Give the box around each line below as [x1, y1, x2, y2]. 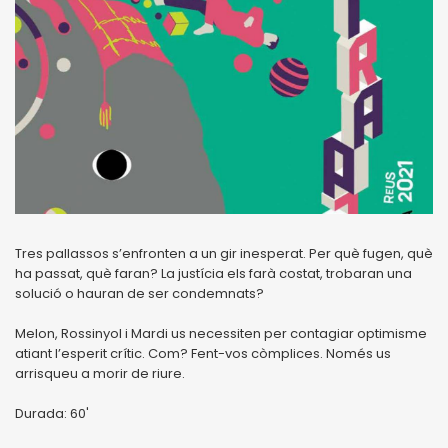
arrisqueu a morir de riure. [15, 363, 185, 383]
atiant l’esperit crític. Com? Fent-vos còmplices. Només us [15, 343, 391, 363]
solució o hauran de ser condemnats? [15, 283, 264, 303]
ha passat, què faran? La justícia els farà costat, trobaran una [15, 263, 412, 283]
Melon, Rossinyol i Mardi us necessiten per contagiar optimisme [15, 323, 427, 343]
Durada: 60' [15, 403, 89, 423]
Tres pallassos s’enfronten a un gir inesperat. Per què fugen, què [15, 243, 433, 263]
